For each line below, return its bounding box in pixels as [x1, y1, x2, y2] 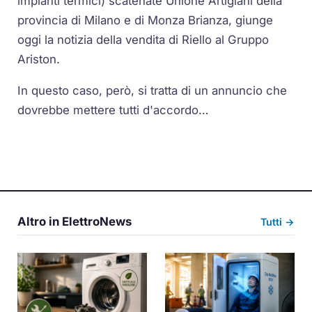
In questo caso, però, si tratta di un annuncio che [17, 84, 288, 98]
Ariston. [17, 52, 61, 67]
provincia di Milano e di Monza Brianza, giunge [17, 13, 274, 28]
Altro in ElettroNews [17, 214, 132, 229]
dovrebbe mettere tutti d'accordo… [17, 103, 210, 118]
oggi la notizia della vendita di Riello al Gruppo [17, 33, 270, 47]
